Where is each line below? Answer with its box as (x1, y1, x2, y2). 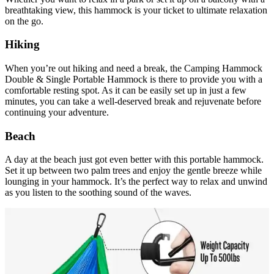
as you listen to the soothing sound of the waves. (5, 187, 191, 198)
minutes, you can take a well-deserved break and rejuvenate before (5, 96, 261, 107)
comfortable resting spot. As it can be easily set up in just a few (5, 85, 246, 96)
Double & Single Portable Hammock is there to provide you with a (5, 74, 262, 85)
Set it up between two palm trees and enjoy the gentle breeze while (5, 165, 262, 176)
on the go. (5, 15, 43, 26)
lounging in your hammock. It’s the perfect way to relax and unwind (5, 176, 267, 187)
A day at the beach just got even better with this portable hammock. (5, 154, 264, 165)
